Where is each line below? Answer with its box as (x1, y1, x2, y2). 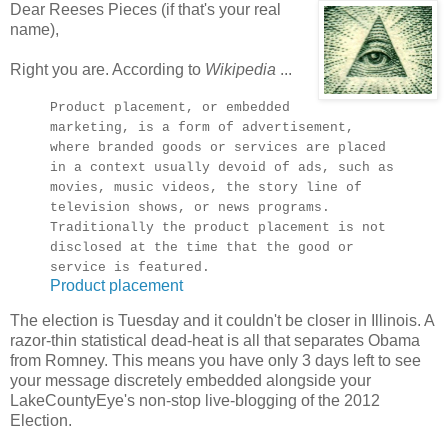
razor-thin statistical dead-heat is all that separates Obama (10, 332, 420, 350)
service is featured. (50, 259, 210, 275)
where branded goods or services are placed (50, 139, 386, 155)
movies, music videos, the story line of (50, 179, 362, 195)
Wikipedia (205, 60, 276, 78)
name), (10, 20, 59, 38)
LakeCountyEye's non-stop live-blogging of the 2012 (10, 392, 380, 410)
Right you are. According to (10, 60, 205, 78)
